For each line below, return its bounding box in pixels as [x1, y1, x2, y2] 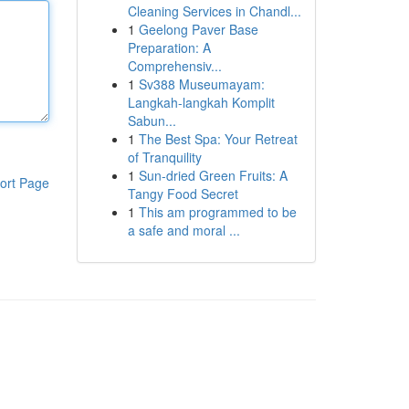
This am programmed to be [138, 203, 297, 221]
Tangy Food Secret [127, 184, 238, 203]
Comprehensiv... [127, 57, 222, 75]
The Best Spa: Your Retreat [138, 130, 298, 148]
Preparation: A [127, 38, 211, 57]
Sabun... [127, 111, 176, 130]
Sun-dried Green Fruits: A [138, 166, 288, 184]
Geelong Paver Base [138, 20, 258, 38]
